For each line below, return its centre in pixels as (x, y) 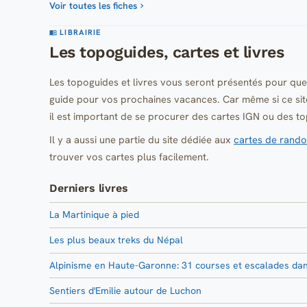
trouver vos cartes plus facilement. (129, 156)
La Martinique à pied (94, 215)
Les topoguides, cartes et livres (167, 52)
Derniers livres (89, 188)
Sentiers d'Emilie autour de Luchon (125, 290)
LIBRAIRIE (79, 33)
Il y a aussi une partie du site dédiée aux (142, 139)
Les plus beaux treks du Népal (116, 240)
